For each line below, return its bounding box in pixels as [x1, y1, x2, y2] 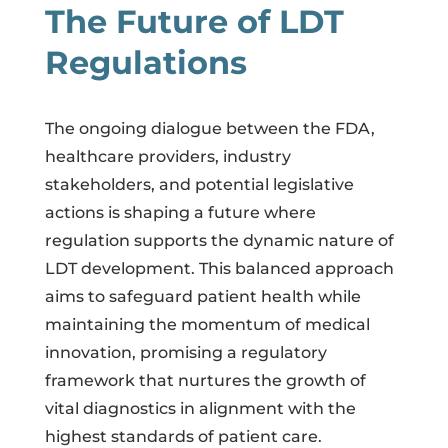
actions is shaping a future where [44, 202, 316, 222]
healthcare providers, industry [44, 146, 291, 166]
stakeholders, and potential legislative [44, 174, 354, 194]
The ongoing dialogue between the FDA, [44, 118, 375, 138]
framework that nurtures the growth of [44, 370, 366, 390]
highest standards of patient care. [44, 426, 322, 446]
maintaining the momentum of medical [44, 314, 370, 334]
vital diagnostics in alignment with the [44, 398, 356, 418]
